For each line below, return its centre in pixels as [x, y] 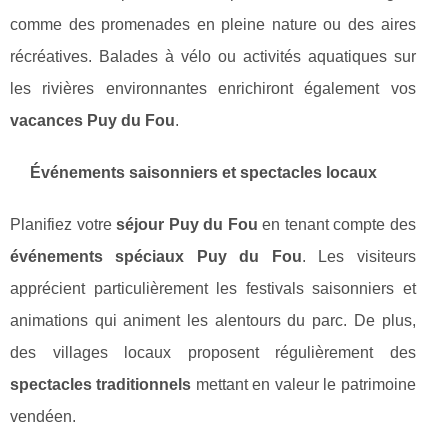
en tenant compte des [336, 224]
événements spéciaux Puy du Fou [156, 256]
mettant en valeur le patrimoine [303, 384]
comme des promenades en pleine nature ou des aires [213, 24]
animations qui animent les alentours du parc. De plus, [213, 320]
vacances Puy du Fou [92, 120]
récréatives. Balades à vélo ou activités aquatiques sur [213, 56]
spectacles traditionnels [101, 384]
